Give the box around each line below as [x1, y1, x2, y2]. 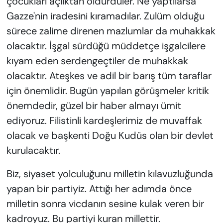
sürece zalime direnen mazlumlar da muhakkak [6, 24, 216, 38]
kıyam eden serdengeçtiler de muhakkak [6, 54, 188, 68]
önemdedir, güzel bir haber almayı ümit [6, 99, 181, 112]
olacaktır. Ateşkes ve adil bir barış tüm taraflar [6, 69, 212, 83]
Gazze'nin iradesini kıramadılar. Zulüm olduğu [6, 9, 205, 23]
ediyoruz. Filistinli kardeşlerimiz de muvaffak [6, 114, 202, 127]
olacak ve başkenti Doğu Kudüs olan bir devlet [6, 129, 214, 142]
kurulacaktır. [6, 144, 60, 157]
